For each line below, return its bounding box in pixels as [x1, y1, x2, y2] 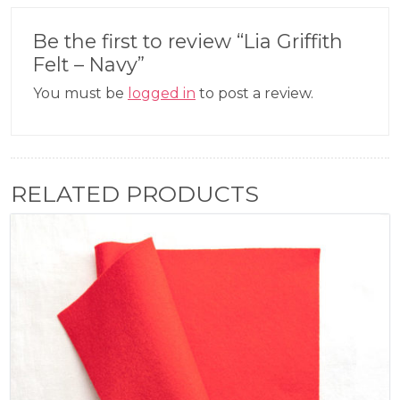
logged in [128, 84, 196, 102]
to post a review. [196, 84, 313, 102]
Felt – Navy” [33, 52, 145, 76]
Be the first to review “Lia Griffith [33, 29, 343, 53]
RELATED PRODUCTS [11, 179, 259, 207]
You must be [33, 84, 128, 102]
